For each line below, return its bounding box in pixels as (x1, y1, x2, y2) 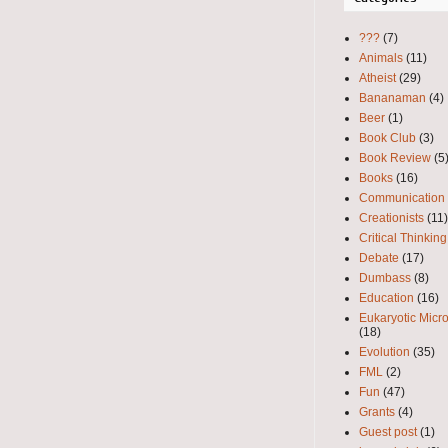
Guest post (359, 424, 417, 439)
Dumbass (359, 270, 411, 285)
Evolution (359, 344, 410, 359)
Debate (359, 250, 399, 265)
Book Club (359, 130, 416, 145)
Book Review (359, 150, 431, 165)
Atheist (359, 70, 396, 85)
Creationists (359, 210, 424, 225)
